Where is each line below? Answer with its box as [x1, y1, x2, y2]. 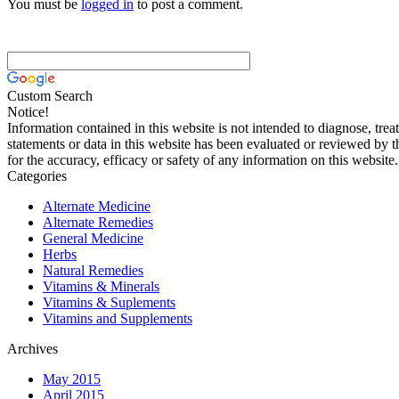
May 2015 [43, 371, 101, 387]
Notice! [7, 104, 49, 120]
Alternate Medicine [43, 199, 151, 215]
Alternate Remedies [43, 215, 153, 231]
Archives [7, 341, 58, 357]
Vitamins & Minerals [43, 279, 159, 295]
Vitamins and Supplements [43, 311, 192, 327]
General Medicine [43, 231, 143, 247]
